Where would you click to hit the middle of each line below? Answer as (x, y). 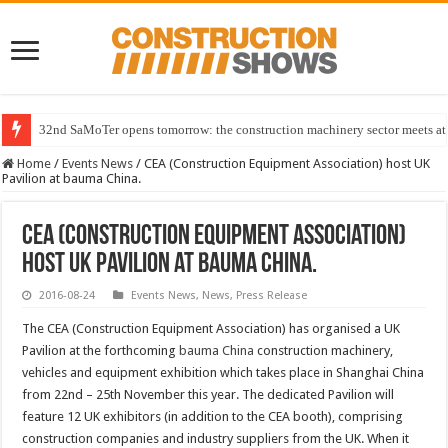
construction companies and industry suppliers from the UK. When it (216, 438)
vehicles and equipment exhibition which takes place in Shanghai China (223, 372)
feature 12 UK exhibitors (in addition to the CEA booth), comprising (213, 416)
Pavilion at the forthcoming (101, 350)
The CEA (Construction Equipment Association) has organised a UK (211, 328)
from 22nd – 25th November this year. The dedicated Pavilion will (208, 394)
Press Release (272, 295)
